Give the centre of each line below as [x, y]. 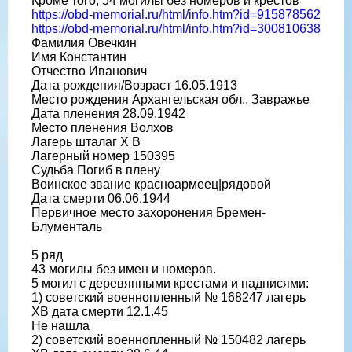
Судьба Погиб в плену [96, 170]
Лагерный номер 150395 [103, 156]
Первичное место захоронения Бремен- [148, 212]
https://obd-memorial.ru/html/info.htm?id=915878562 [176, 14]
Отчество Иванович [89, 71]
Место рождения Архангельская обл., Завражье [170, 99]
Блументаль [67, 226]
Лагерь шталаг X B [86, 141]
